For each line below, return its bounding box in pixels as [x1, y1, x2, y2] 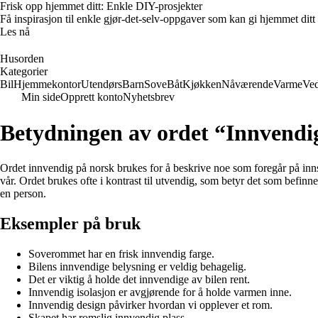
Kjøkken [182, 78, 221, 90]
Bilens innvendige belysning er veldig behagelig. [28, 260, 246, 273]
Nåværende [221, 78, 273, 90]
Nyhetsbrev [123, 91, 175, 103]
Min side [21, 91, 60, 103]
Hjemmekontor [13, 78, 81, 90]
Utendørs [81, 78, 122, 90]
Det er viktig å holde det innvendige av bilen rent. [28, 273, 250, 285]
